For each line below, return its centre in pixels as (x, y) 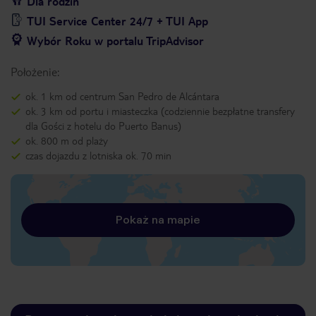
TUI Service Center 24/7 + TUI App (117, 21)
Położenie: (35, 72)
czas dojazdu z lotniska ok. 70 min (98, 155)
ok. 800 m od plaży (67, 140)
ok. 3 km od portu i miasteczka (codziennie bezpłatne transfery (160, 111)
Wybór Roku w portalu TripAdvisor (115, 41)
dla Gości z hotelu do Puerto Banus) (103, 126)
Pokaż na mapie (158, 220)
